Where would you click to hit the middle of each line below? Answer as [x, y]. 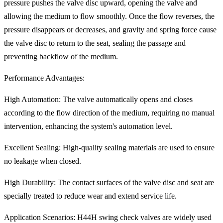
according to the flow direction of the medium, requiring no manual [109, 112]
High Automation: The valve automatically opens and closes [98, 99]
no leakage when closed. [43, 161]
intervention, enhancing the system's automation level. [88, 126]
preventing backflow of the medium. [61, 56]
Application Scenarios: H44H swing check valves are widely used [108, 217]
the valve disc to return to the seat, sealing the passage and [95, 43]
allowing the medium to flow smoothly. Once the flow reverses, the [109, 16]
